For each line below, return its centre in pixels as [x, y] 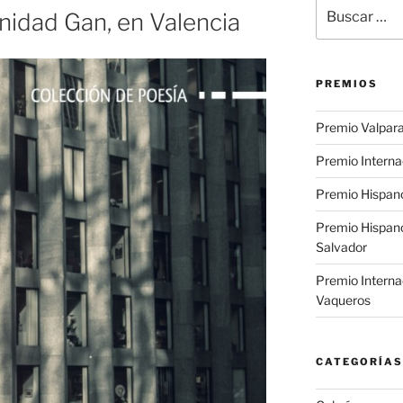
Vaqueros [343, 300]
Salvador [341, 246]
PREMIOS [346, 83]
